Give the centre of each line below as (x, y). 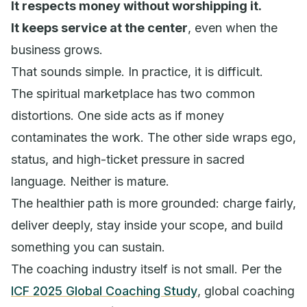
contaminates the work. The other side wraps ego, (153, 137)
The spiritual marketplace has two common (133, 93)
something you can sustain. (88, 247)
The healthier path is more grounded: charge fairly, (153, 203)
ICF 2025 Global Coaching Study (104, 291)
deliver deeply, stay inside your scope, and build (147, 225)
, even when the (233, 27)
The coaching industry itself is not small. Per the (146, 269)
